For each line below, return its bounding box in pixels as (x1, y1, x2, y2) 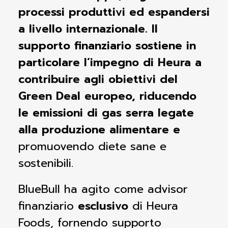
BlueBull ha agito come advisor (18, 181, 188, 197)
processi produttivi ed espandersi (18, 4, 210, 20)
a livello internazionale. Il (18, 20, 158, 37)
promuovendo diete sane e (18, 138, 166, 155)
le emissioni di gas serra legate (18, 104, 194, 121)
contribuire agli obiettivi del (18, 71, 178, 88)
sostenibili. (18, 155, 73, 172)
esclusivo (78, 197, 128, 214)
